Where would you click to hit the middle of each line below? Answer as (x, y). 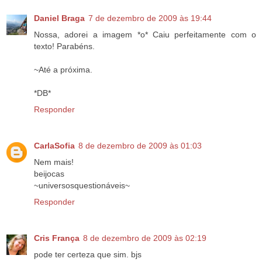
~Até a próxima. (63, 70)
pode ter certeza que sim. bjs (88, 255)
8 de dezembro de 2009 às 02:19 (145, 238)
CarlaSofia (54, 146)
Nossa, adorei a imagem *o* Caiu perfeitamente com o (145, 35)
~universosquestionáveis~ (82, 186)
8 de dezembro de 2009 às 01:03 (140, 146)
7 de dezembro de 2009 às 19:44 (150, 18)
